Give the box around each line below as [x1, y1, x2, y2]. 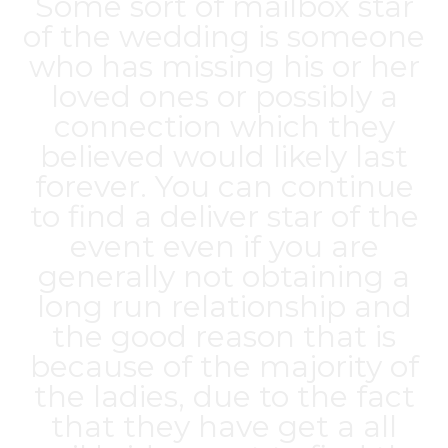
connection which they [53, 108, 395, 145]
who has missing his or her [28, 48, 420, 85]
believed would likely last [40, 138, 408, 175]
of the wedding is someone [23, 18, 425, 55]
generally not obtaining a [38, 258, 410, 295]
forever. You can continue [34, 168, 414, 205]
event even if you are [69, 228, 379, 265]
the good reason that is [52, 318, 396, 355]
